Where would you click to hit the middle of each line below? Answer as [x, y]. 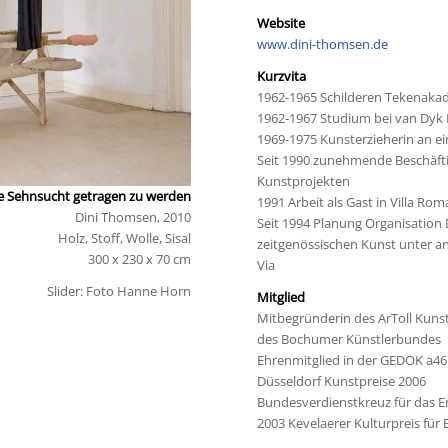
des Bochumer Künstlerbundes [349, 339]
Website [281, 23]
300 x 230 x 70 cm [139, 259]
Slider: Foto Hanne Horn [118, 291]
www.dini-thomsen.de [323, 44]
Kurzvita [282, 76]
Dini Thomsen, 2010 [132, 217]
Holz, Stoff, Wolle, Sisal [124, 238]
